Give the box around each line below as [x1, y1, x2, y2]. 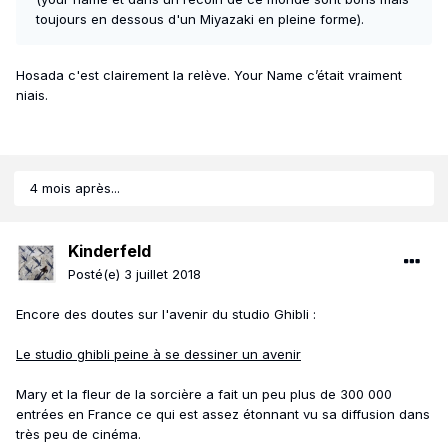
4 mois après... [30, 180, 120, 197]
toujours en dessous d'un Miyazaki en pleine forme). [36, 11, 364, 28]
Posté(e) [68, 266, 124, 283]
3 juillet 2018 [124, 266, 201, 283]
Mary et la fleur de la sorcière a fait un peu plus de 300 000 [16, 386, 392, 403]
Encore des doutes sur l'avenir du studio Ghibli [16, 306, 313, 323]
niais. [16, 87, 48, 104]
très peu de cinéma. [16, 426, 145, 443]
